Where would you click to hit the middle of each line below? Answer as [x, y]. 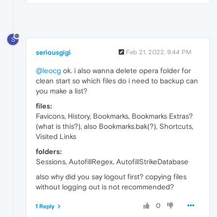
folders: [49, 152]
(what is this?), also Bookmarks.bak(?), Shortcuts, [115, 126]
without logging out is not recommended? [105, 187]
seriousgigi [53, 53]
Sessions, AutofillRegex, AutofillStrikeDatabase [112, 162]
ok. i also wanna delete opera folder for [126, 71]
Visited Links [56, 137]
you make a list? [62, 91]
